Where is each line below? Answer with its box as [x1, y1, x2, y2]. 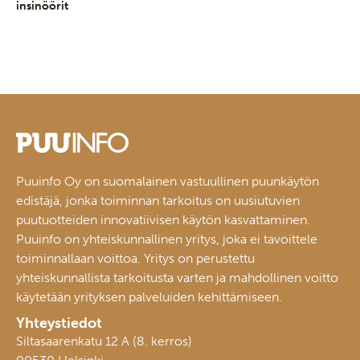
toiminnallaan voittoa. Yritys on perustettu [16, 250, 255, 266]
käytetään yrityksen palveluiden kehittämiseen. [16, 288, 282, 305]
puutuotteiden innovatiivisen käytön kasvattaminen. [16, 211, 310, 227]
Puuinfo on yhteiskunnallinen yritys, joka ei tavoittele [16, 231, 317, 247]
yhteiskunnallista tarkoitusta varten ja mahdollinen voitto [16, 269, 338, 285]
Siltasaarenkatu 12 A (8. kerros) [16, 333, 192, 349]
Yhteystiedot [16, 313, 102, 332]
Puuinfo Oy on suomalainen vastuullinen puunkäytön [16, 173, 319, 189]
